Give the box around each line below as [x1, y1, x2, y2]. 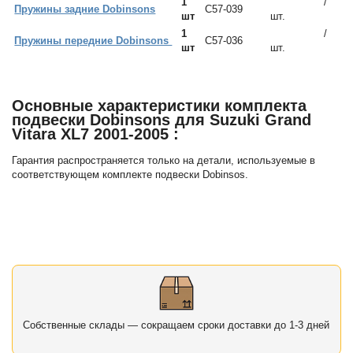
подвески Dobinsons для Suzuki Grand [12, 110, 312, 128]
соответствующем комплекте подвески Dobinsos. [12, 169, 249, 181]
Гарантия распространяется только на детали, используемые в [12, 154, 316, 167]
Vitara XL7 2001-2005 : [12, 124, 180, 143]
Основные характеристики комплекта [12, 96, 307, 114]
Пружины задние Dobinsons [14, 2, 156, 15]
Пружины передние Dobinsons [14, 34, 173, 46]
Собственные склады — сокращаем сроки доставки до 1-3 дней [23, 319, 330, 332]
